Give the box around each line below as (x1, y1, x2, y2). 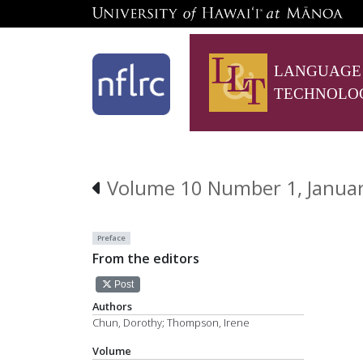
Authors (92, 298, 132, 314)
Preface (97, 233, 126, 244)
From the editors (92, 249, 199, 267)
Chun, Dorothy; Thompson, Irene (92, 314, 250, 330)
